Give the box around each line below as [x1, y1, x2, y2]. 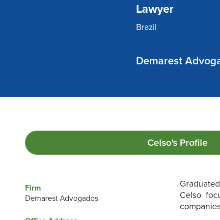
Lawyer [136, 1, 174, 16]
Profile [177, 137, 208, 149]
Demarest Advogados [25, 194, 98, 203]
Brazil [136, 22, 157, 32]
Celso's [147, 137, 177, 149]
